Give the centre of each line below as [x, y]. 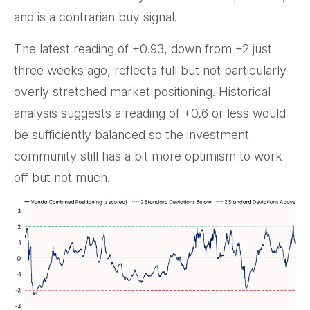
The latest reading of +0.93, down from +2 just [143, 49]
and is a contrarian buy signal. [95, 17]
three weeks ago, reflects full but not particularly [150, 71]
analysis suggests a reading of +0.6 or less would [150, 113]
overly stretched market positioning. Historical [142, 92]
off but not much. [62, 178]
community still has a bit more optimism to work [148, 156]
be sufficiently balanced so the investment [131, 135]
